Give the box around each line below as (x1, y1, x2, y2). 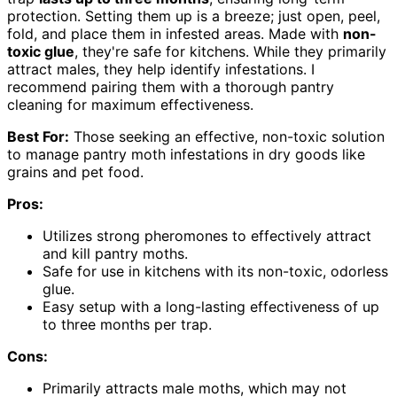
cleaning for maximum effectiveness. (7, 96, 253, 114)
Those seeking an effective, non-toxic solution (69, 128, 385, 146)
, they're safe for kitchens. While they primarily (74, 43, 386, 61)
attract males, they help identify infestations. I (7, 60, 315, 79)
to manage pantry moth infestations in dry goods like (7, 145, 365, 164)
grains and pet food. (7, 163, 144, 182)
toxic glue (7, 43, 74, 61)
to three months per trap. (43, 315, 212, 334)
